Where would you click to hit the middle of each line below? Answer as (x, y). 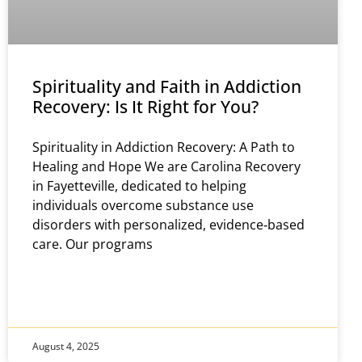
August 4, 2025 (66, 347)
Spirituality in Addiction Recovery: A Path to (164, 147)
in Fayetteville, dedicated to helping (139, 185)
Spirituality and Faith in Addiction (167, 86)
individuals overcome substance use (143, 205)
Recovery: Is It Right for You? (145, 106)
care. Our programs (93, 244)
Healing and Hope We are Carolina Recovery (166, 166)
